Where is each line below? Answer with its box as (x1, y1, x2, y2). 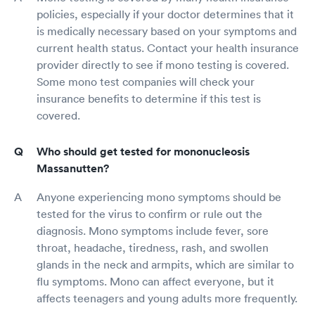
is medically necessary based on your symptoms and (37, 23, 297, 38)
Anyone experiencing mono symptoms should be (37, 189, 281, 204)
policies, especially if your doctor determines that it (37, 6, 294, 21)
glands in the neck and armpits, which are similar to (37, 257, 294, 271)
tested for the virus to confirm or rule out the (37, 206, 262, 221)
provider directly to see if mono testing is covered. (37, 57, 289, 72)
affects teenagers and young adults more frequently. (37, 290, 297, 305)
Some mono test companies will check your (37, 74, 255, 89)
